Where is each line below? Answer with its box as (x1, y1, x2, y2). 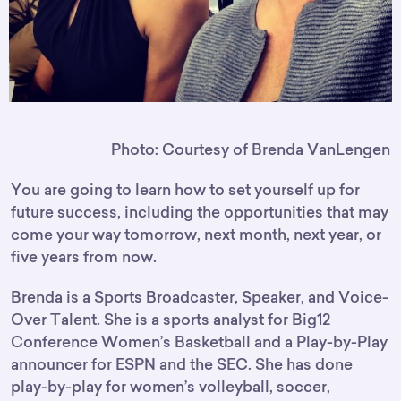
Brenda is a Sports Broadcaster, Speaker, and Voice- (11, 287, 388, 307)
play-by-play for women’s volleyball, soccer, (11, 377, 330, 397)
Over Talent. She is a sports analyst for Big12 (11, 310, 330, 329)
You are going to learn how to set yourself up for (11, 180, 360, 200)
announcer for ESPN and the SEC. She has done (11, 354, 353, 374)
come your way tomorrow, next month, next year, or (11, 225, 381, 244)
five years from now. (11, 247, 157, 267)
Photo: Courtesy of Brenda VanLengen (111, 140, 390, 159)
